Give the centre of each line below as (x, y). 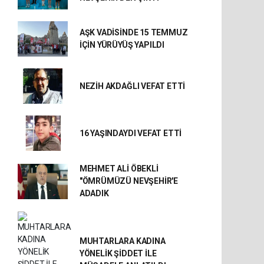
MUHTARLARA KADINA (122, 241)
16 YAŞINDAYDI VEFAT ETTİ (131, 133)
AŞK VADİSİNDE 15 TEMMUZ (133, 32)
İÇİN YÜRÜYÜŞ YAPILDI (122, 45)
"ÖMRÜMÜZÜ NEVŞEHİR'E (128, 181)
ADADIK (94, 193)
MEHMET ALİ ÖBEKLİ (119, 169)
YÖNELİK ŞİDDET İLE (118, 253)
